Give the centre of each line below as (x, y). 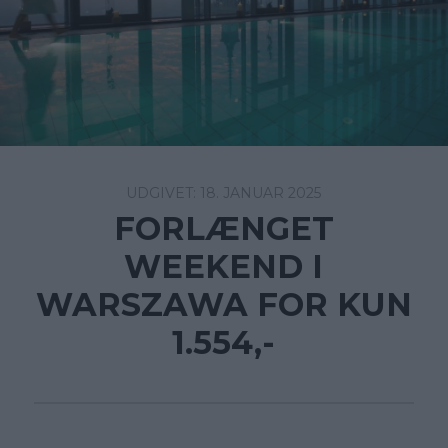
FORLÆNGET (223, 229)
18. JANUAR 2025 (261, 193)
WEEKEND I (224, 267)
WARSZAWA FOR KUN (223, 305)
